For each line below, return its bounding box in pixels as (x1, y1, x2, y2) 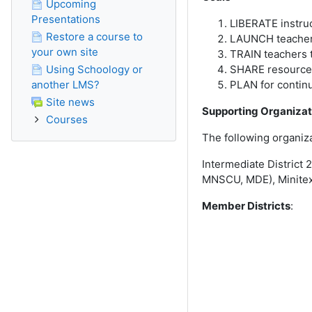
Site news (46, 95, 95, 109)
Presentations (31, 13, 100, 26)
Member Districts (201, 199, 290, 212)
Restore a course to (46, 30, 143, 43)
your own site (31, 45, 98, 58)
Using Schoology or (46, 63, 143, 76)
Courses (46, 113, 88, 126)
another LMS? (31, 78, 100, 91)
